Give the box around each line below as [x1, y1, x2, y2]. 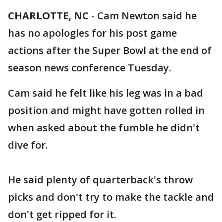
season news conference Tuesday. [8, 61, 171, 74]
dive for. [8, 138, 48, 152]
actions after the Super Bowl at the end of [8, 44, 212, 57]
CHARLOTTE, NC [8, 9, 89, 22]
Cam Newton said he [97, 9, 197, 22]
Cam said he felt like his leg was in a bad [8, 86, 203, 100]
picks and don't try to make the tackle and [8, 190, 214, 204]
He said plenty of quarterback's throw [8, 173, 193, 186]
